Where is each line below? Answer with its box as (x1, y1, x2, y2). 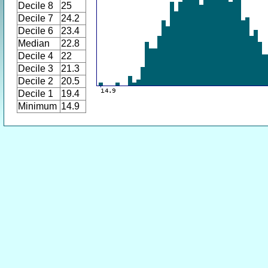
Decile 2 (18, 76, 53, 86)
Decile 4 (18, 51, 53, 61)
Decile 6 (18, 26, 53, 36)
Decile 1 (18, 89, 53, 99)
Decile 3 (18, 63, 53, 74)
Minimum (18, 101, 57, 111)
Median (18, 38, 50, 48)
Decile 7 (18, 13, 53, 23)
